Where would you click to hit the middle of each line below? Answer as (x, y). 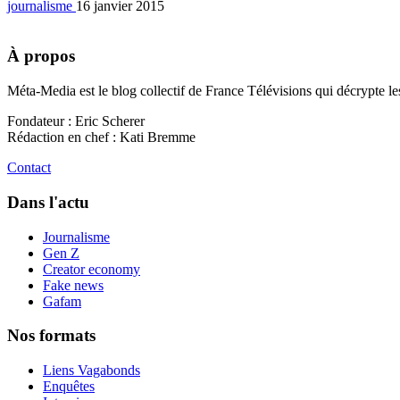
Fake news (73, 285)
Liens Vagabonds (92, 371)
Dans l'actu (48, 202)
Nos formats (51, 336)
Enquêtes (69, 387)
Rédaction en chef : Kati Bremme (101, 137)
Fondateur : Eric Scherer (76, 121)
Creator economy (92, 269)
